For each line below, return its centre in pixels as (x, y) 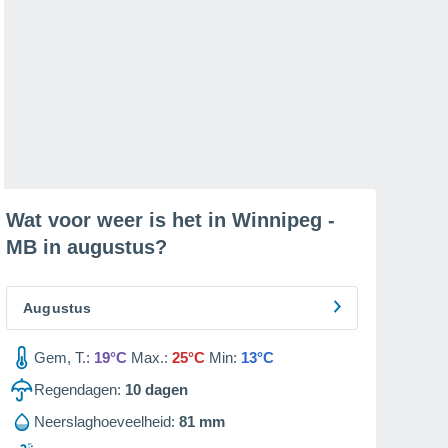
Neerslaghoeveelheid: (104, 421)
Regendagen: (77, 389)
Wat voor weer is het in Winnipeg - (170, 220)
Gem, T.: (62, 357)
